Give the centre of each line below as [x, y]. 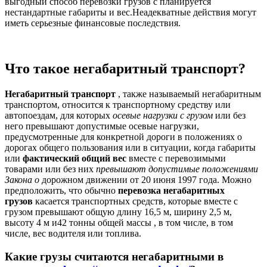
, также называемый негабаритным [188, 94]
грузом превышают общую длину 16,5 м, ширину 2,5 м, [118, 212]
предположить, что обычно [61, 190]
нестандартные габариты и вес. [69, 13]
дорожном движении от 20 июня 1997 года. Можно [145, 179]
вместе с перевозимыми [176, 158]
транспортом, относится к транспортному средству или [118, 104]
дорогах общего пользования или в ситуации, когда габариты [130, 147]
